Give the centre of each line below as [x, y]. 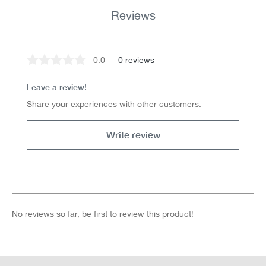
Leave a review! [57, 87]
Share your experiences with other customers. [114, 104]
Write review [133, 135]
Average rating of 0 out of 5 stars [95, 66]
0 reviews [136, 60]
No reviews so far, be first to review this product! [103, 214]
